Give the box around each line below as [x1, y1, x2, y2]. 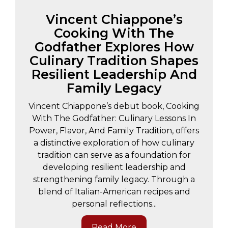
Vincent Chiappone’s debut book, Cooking [28, 101, 199, 111]
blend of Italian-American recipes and [38, 186, 190, 196]
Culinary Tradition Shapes [30, 52, 198, 68]
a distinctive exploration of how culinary [34, 137, 194, 148]
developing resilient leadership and [42, 162, 186, 172]
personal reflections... [71, 198, 157, 209]
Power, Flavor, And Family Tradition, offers [29, 125, 199, 135]
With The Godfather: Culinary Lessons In [32, 113, 196, 123]
